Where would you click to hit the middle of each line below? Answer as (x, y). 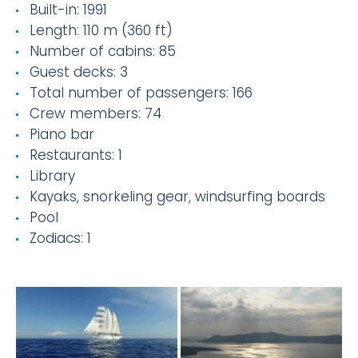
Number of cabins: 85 (102, 51)
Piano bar (62, 134)
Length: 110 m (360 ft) (101, 30)
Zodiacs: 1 (60, 238)
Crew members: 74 (95, 113)
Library (52, 176)
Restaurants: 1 (76, 155)
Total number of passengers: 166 (141, 93)
